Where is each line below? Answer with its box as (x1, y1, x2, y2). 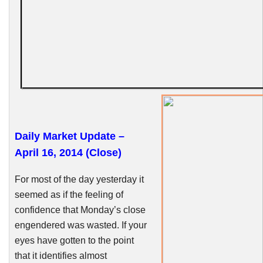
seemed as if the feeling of (14, 189, 123, 200)
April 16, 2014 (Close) (14, 147, 122, 159)
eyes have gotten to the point (14, 235, 134, 245)
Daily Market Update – (14, 130, 124, 142)
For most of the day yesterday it (14, 174, 144, 184)
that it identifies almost (14, 250, 107, 261)
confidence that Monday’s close (14, 204, 146, 215)
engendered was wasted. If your (14, 220, 147, 230)
